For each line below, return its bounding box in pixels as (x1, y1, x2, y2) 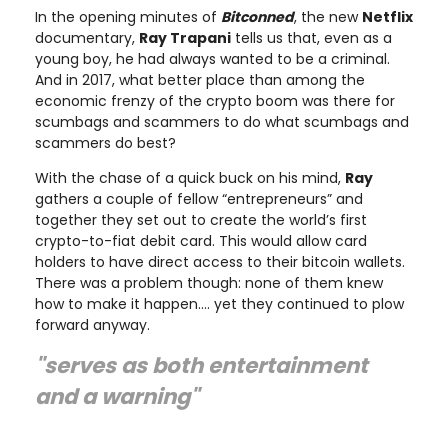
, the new (294, 6, 362, 27)
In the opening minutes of (35, 6, 221, 27)
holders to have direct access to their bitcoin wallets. (35, 251, 405, 272)
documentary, (35, 27, 139, 48)
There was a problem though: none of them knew (35, 272, 383, 293)
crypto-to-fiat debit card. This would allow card (35, 230, 367, 251)
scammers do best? (35, 132, 176, 153)
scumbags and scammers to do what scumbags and (35, 111, 409, 132)
